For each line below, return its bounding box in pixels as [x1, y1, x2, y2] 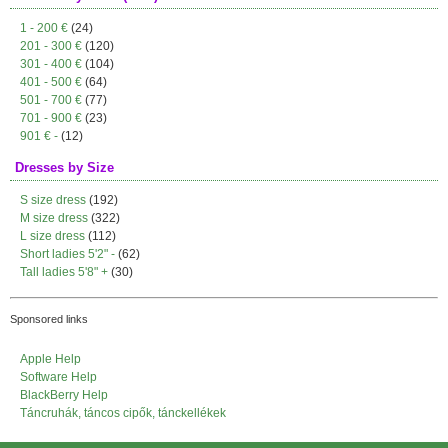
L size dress [20, 229, 85, 243]
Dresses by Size [15, 160, 114, 175]
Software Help [20, 370, 97, 385]
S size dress [20, 193, 86, 207]
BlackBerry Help [20, 388, 108, 403]
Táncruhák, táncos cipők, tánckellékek [20, 406, 226, 421]
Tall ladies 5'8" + [20, 265, 108, 279]
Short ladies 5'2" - [20, 247, 115, 261]
